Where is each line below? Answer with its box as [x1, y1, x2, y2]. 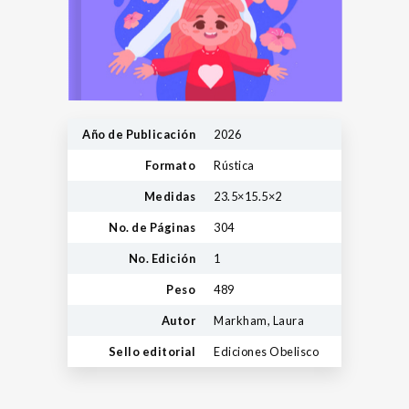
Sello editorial [108, 343, 195, 359]
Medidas [143, 188, 195, 204]
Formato [144, 157, 195, 173]
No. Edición [128, 250, 195, 266]
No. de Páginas [109, 219, 195, 235]
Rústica [214, 157, 255, 173]
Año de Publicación [82, 126, 195, 142]
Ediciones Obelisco [214, 343, 319, 359]
